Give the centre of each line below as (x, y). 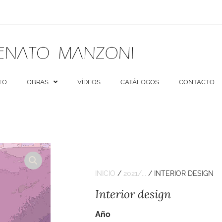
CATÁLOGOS (139, 82)
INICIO (105, 173)
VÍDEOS (89, 82)
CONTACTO (196, 82)
